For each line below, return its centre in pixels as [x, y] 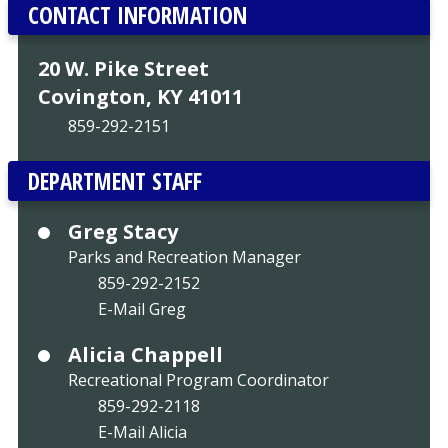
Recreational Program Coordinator [198, 380]
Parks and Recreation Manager [184, 257]
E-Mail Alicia [142, 432]
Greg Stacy [122, 232]
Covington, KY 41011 [140, 97]
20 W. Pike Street [123, 69]
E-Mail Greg [141, 309]
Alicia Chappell [145, 355]
